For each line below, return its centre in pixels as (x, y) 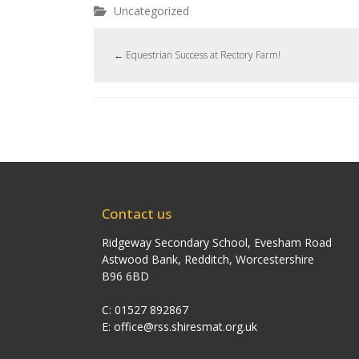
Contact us (137, 214)
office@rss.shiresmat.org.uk (186, 327)
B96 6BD (125, 276)
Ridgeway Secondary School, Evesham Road (217, 243)
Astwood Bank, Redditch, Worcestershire (208, 260)
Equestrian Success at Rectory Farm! (202, 55)
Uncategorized (151, 11)
